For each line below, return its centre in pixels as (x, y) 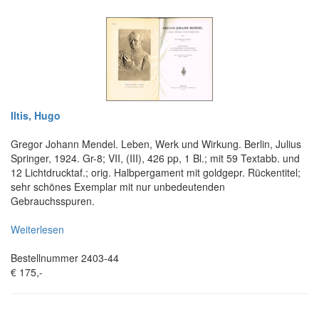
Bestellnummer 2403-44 (65, 257)
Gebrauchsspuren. (53, 200)
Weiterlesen (37, 229)
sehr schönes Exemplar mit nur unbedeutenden (118, 186)
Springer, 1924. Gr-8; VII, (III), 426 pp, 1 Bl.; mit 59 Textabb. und (155, 158)
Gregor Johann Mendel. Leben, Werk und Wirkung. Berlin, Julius (156, 143)
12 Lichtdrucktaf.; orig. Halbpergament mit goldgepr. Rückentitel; (156, 172)
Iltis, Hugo (36, 115)
